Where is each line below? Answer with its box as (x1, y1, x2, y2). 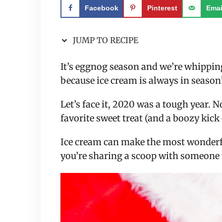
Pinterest (147, 3, 177, 12)
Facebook (85, 3, 118, 12)
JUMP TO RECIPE (71, 35, 138, 46)
